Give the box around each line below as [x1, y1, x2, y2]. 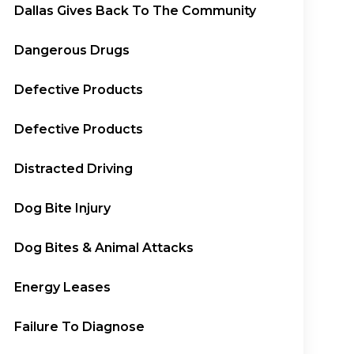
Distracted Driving [14, 161, 134, 176]
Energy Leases [14, 280, 111, 295]
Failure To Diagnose [14, 319, 145, 334]
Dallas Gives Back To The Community [14, 3, 257, 18]
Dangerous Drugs [14, 43, 130, 58]
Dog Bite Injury [14, 201, 111, 216]
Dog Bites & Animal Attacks [14, 240, 194, 255]
